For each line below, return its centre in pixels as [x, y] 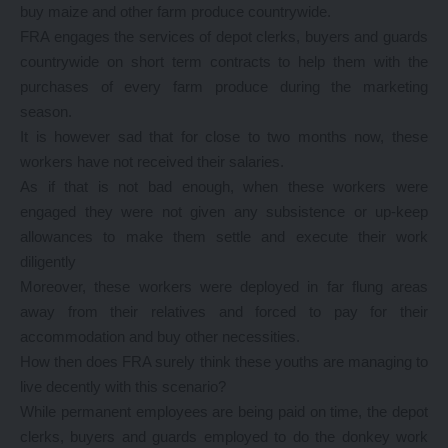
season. [46, 111]
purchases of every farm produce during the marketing [224, 86]
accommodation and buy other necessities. [160, 336]
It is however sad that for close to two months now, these [224, 136]
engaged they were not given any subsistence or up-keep [224, 211]
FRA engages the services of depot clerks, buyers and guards [224, 36]
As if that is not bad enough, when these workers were [224, 186]
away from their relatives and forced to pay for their [224, 311]
